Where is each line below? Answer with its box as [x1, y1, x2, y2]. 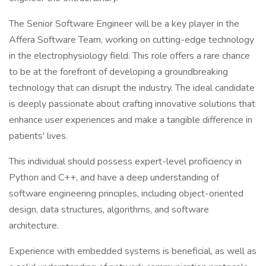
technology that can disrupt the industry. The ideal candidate [9, 81, 255, 94]
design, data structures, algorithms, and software [9, 203, 209, 216]
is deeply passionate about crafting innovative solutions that [9, 97, 255, 110]
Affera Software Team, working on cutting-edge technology [9, 33, 254, 46]
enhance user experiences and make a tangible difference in [9, 113, 252, 126]
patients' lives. [9, 129, 68, 142]
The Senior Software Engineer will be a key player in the [9, 17, 239, 30]
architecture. [9, 219, 59, 232]
